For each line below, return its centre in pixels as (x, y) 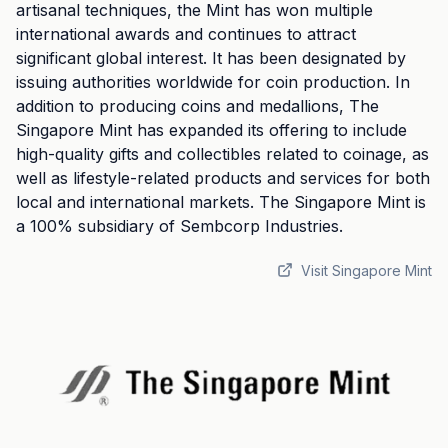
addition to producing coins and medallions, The (197, 106)
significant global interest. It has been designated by (211, 58)
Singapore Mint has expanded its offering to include (211, 130)
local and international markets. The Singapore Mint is (221, 202)
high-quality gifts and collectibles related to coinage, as (222, 154)
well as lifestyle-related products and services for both (223, 178)
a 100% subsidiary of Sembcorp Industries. (179, 226)
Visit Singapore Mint (366, 270)
